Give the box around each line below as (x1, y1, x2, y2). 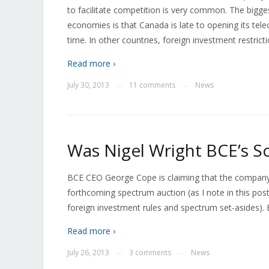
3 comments (129, 247, 171, 258)
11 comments (129, 80, 175, 90)
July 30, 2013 (67, 80, 109, 90)
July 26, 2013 (67, 247, 109, 258)
